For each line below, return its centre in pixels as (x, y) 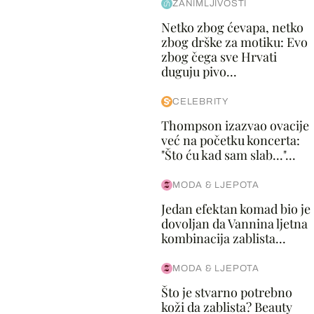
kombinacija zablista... (223, 238)
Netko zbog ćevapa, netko (232, 27)
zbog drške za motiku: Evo (234, 42)
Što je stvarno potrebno (226, 292)
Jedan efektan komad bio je (235, 209)
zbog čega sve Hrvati (219, 57)
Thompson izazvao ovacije (235, 125)
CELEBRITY (200, 102)
